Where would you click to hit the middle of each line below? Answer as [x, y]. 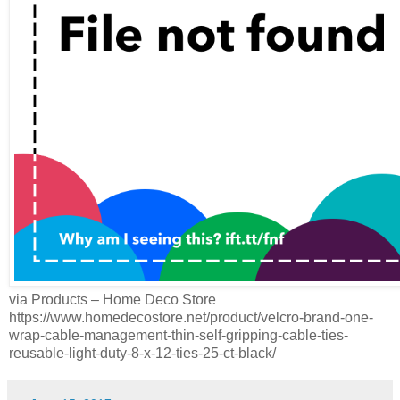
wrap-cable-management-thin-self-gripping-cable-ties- [179, 336]
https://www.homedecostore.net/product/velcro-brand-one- [191, 318]
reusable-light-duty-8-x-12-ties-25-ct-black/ [142, 354]
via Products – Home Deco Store [112, 300]
